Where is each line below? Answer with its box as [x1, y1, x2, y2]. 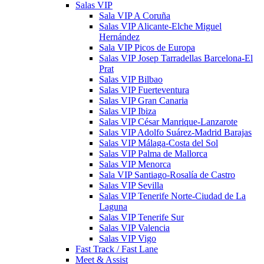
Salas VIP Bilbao [99, 74, 163, 84]
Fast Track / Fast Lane [75, 244, 158, 254]
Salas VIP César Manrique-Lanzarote [99, 117, 237, 127]
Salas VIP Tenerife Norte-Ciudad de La [99, 191, 246, 201]
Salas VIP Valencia [99, 223, 170, 233]
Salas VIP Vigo [99, 233, 156, 243]
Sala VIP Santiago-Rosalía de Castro [99, 170, 235, 180]
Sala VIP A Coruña [99, 11, 170, 21]
